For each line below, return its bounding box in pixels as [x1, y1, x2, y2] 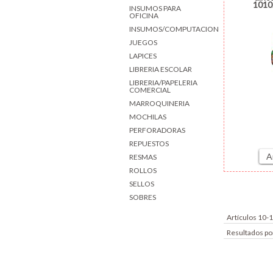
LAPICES [129, 51, 157, 60]
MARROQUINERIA [129, 98, 190, 108]
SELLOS [129, 179, 154, 188]
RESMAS [129, 152, 157, 161]
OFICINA [129, 10, 158, 20]
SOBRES [129, 192, 156, 202]
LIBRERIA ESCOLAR [129, 64, 192, 74]
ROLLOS [129, 165, 157, 175]
